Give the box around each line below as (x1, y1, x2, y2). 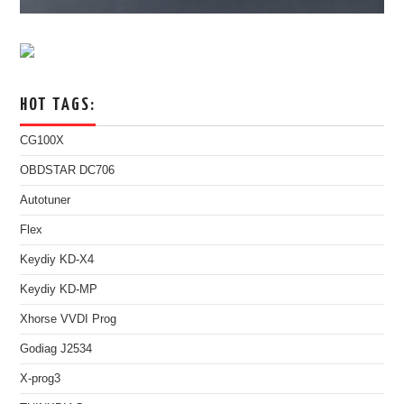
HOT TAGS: (20, 96, 96, 114)
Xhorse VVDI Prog (20, 312, 117, 326)
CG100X (20, 133, 65, 147)
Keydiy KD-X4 (20, 252, 95, 266)
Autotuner (20, 193, 71, 207)
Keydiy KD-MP (20, 282, 98, 296)
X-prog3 (20, 372, 61, 385)
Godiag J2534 (20, 342, 93, 355)
